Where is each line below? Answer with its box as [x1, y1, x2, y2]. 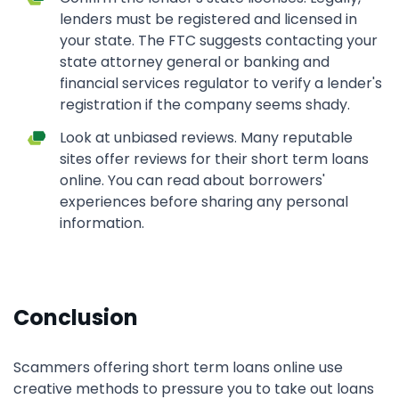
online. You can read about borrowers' [60, 170, 325, 191]
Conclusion [13, 303, 138, 332]
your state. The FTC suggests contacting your [60, 30, 378, 51]
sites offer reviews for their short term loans [60, 149, 369, 169]
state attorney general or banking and [60, 52, 330, 72]
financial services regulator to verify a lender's [60, 73, 382, 94]
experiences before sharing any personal [60, 191, 348, 212]
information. [60, 213, 144, 233]
